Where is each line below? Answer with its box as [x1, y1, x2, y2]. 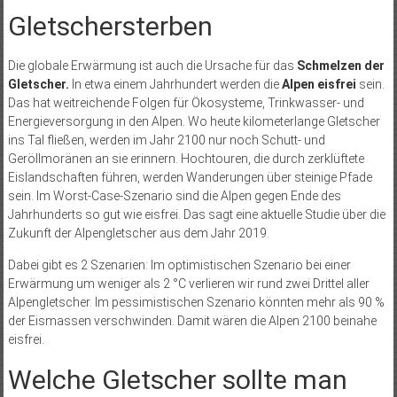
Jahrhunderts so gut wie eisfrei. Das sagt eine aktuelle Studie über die [7, 207, 385, 222]
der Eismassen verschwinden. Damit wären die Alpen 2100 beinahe [7, 314, 377, 329]
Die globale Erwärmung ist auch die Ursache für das [7, 58, 297, 74]
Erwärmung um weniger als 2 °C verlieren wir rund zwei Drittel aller [7, 276, 370, 292]
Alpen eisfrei [281, 77, 359, 92]
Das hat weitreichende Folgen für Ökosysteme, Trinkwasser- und [7, 96, 364, 111]
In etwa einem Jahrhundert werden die [71, 77, 282, 92]
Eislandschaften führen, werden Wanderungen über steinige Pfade [7, 170, 372, 185]
